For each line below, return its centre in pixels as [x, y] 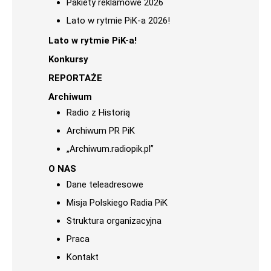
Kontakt [83, 257]
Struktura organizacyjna [114, 221]
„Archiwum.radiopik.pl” [110, 149]
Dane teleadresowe [105, 184]
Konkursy [68, 59]
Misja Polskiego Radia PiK [117, 203]
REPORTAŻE [75, 78]
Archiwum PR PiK [101, 131]
